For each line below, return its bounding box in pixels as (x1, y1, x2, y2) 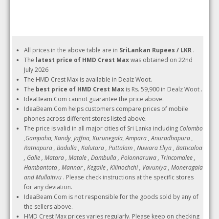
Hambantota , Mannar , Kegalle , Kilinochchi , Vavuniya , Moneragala (24, 163, 203, 172)
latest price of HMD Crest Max (36, 56, 130, 64)
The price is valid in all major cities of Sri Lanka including (24, 124, 180, 132)
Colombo (179, 124, 203, 132)
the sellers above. (24, 202, 73, 211)
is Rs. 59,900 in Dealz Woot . (124, 85, 203, 93)
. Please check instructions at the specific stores (63, 173, 194, 181)
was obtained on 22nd (129, 56, 193, 64)
